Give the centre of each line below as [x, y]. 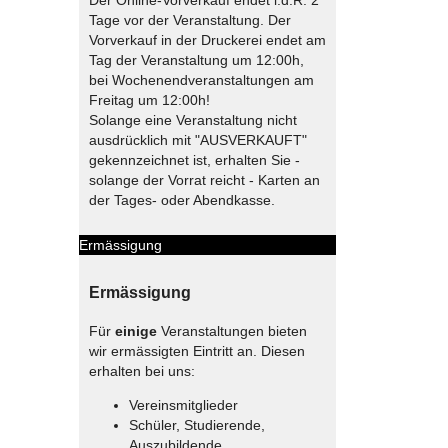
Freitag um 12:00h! [149, 99]
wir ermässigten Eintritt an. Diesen [196, 350]
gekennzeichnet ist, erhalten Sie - [194, 159]
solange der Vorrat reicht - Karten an [204, 179]
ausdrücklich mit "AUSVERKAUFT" [197, 139]
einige [135, 330]
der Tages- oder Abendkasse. [181, 199]
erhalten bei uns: [141, 370]
